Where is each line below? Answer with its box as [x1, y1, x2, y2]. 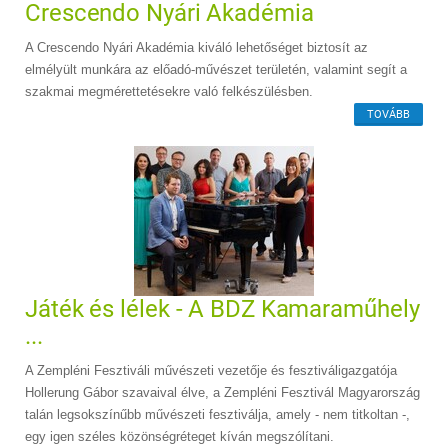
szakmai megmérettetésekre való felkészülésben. [25, 83, 313, 99]
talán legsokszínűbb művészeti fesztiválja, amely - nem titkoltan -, [25, 406, 410, 422]
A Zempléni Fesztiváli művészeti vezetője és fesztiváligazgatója [25, 362, 397, 378]
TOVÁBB [367, 107, 410, 121]
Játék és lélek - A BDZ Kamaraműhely [25, 294, 420, 323]
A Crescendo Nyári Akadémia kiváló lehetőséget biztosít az [25, 39, 368, 55]
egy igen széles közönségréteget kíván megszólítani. [25, 428, 334, 444]
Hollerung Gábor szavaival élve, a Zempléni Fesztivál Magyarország [25, 384, 420, 400]
